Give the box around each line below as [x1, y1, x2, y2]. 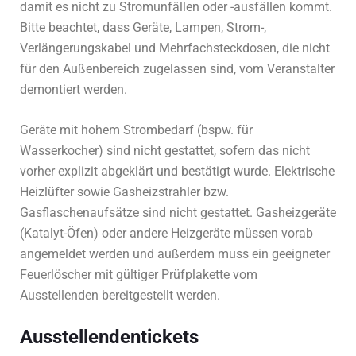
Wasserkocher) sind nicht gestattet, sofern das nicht [20, 143, 310, 159]
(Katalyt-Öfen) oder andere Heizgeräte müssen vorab [20, 226, 313, 242]
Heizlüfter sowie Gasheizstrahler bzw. [20, 184, 229, 200]
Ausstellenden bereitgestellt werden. [20, 288, 220, 304]
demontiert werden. [20, 82, 127, 98]
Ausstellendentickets [20, 326, 199, 349]
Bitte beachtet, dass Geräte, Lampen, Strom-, [20, 20, 266, 36]
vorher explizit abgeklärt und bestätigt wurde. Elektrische [20, 164, 335, 180]
